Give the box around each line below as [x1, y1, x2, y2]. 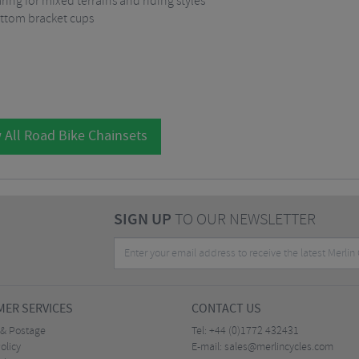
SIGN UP [113, 209, 171, 231]
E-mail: [192, 340, 224, 355]
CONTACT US [192, 301, 261, 317]
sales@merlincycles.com [224, 340, 333, 355]
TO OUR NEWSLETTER [171, 209, 316, 231]
